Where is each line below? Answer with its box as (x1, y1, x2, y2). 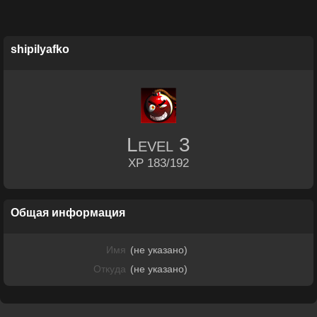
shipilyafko (11, 43, 69, 55)
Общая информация (11, 207, 125, 219)
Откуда (93, 263, 126, 275)
